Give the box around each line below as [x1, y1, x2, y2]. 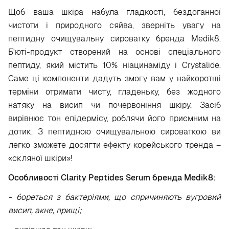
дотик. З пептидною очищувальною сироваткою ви [8, 126, 221, 137]
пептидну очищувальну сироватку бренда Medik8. [8, 33, 221, 44]
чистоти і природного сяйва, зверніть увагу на [8, 20, 221, 31]
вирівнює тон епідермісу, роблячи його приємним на [8, 113, 221, 124]
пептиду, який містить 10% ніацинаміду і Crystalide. [8, 60, 221, 71]
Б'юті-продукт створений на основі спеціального [8, 47, 221, 57]
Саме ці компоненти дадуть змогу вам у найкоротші [8, 73, 221, 84]
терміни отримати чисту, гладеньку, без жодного [8, 86, 221, 97]
